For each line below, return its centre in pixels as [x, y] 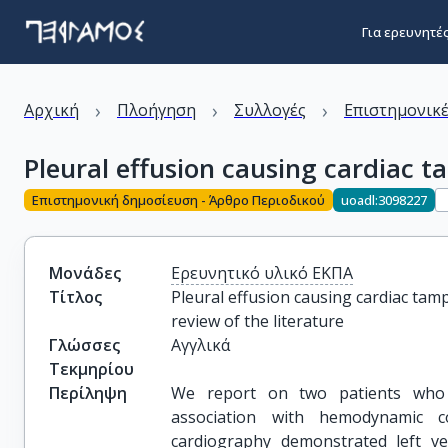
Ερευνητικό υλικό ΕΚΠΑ [262, 273]
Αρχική [51, 110]
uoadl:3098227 [384, 199]
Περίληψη [88, 393]
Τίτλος [75, 297]
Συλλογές [270, 110]
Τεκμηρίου [91, 369]
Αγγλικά [201, 345]
